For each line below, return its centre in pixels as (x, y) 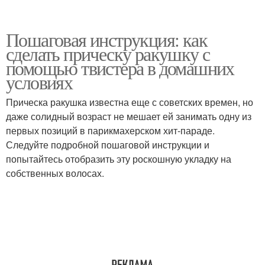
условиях (39, 82)
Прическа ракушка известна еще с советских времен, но (130, 102)
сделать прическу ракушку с (108, 54)
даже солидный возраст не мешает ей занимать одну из (129, 116)
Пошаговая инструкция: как (106, 39)
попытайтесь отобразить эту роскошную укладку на (119, 159)
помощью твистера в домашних (120, 68)
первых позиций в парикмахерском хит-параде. (110, 130)
